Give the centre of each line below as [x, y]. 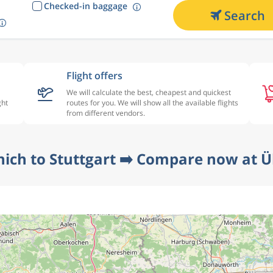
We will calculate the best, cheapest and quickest [149, 92]
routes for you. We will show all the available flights [152, 103]
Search [244, 15]
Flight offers [94, 76]
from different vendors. [106, 113]
